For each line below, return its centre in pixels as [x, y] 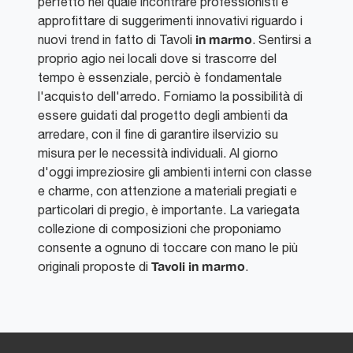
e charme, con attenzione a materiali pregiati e [167, 190]
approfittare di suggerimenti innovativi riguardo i [170, 20]
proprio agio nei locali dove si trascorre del [157, 58]
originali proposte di [95, 266]
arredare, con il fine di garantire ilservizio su [158, 134]
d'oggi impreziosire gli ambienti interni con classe [175, 171]
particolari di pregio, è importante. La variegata [169, 209]
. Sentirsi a [282, 39]
